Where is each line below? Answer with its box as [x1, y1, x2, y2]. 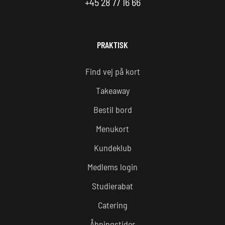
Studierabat [92, 180, 133, 192]
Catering [97, 199, 128, 211]
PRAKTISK [97, 39, 128, 51]
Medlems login [87, 161, 138, 173]
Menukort [96, 123, 129, 135]
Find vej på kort [85, 66, 140, 77]
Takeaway [95, 85, 130, 96]
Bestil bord [93, 104, 132, 116]
